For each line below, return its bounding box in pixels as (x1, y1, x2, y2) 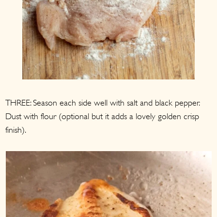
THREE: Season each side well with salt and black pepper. (5, 97, 200, 108)
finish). (5, 124, 27, 135)
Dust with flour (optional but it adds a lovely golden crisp (5, 111, 200, 121)
